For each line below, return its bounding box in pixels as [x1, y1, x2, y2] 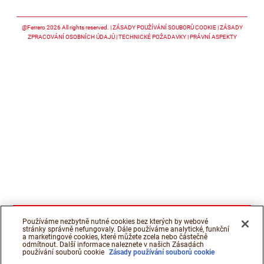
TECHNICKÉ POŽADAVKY [118, 34, 186, 41]
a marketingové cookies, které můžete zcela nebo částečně [22, 233, 208, 241]
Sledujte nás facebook [95, 1, 258, 21]
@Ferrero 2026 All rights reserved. [21, 24, 109, 31]
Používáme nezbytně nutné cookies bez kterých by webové [22, 217, 209, 226]
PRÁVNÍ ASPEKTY [189, 34, 237, 41]
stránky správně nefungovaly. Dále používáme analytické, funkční [22, 225, 230, 233]
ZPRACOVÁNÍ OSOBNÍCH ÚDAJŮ [27, 34, 115, 41]
